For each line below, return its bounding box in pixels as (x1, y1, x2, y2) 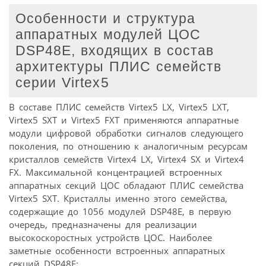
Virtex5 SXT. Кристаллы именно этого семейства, (9, 192, 227, 204)
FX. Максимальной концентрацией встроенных (9, 166, 222, 178)
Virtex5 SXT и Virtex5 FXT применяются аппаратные (9, 113, 239, 126)
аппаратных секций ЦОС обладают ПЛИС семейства (9, 179, 243, 191)
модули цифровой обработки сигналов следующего (9, 126, 243, 139)
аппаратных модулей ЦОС (15, 27, 201, 43)
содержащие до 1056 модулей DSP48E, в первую (9, 205, 231, 217)
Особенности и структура (15, 11, 196, 27)
